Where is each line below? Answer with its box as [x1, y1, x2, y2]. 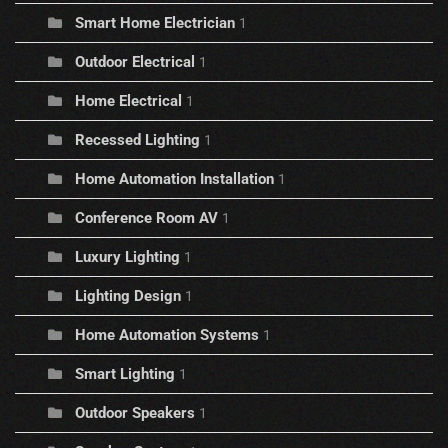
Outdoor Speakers [75, 404, 195, 423]
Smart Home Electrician [75, 14, 235, 33]
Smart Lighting [75, 365, 175, 384]
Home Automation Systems [75, 326, 259, 345]
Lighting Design [75, 287, 181, 306]
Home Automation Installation [75, 170, 274, 189]
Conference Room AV [75, 209, 218, 228]
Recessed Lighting [75, 131, 200, 150]
